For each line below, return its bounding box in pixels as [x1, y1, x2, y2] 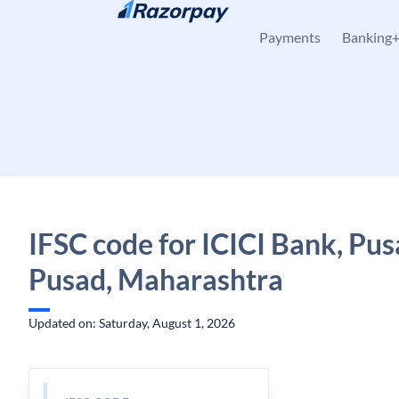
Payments [259, 28, 321, 45]
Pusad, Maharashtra [28, 262, 283, 297]
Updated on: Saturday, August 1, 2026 [28, 315, 235, 330]
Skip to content [43, 15, 127, 30]
